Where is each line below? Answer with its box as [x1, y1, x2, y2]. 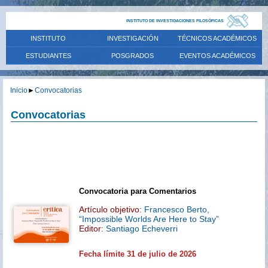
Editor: [79, 223, 106, 233]
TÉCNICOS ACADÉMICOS [178, 35, 257, 42]
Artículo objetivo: [79, 204, 142, 214]
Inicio [10, 86, 28, 95]
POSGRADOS [111, 52, 154, 59]
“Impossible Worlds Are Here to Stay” [79, 214, 221, 224]
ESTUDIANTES [25, 52, 71, 59]
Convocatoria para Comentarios [79, 186, 199, 196]
